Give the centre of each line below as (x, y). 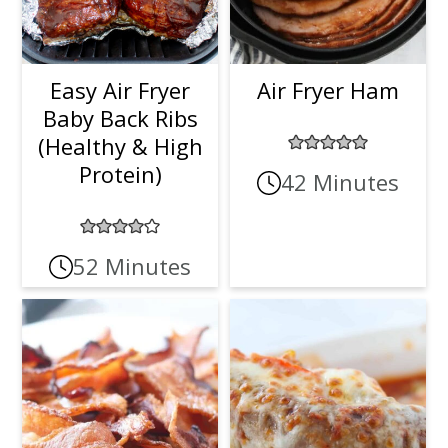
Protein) (120, 174)
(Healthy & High (120, 146)
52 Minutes (132, 266)
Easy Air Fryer (120, 90)
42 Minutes (339, 182)
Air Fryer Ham (327, 90)
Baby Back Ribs (120, 118)
